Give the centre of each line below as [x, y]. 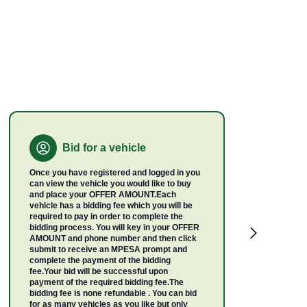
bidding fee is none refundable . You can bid [113, 293]
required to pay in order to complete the [107, 217]
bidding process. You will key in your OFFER [115, 228]
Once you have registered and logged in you [115, 173]
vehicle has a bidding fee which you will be [111, 206]
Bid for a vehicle [105, 148]
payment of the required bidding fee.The [107, 282]
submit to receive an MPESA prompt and [109, 249]
